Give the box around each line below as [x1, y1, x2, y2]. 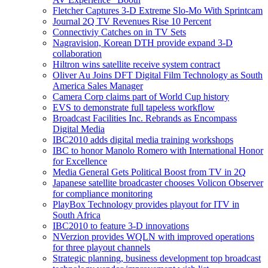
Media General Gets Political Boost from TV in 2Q [53, 166, 246, 177]
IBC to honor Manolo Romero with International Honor [53, 145, 263, 156]
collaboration [53, 48, 102, 59]
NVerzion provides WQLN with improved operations [53, 231, 254, 242]
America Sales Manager [53, 80, 143, 91]
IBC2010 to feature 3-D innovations [53, 220, 189, 231]
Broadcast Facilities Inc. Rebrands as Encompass [53, 112, 237, 123]
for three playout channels [53, 242, 150, 252]
